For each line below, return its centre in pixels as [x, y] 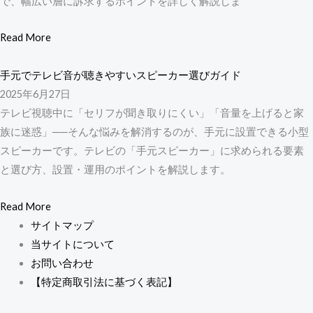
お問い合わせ [62, 263]
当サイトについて [72, 244]
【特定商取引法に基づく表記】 [104, 282]
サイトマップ [62, 225]
